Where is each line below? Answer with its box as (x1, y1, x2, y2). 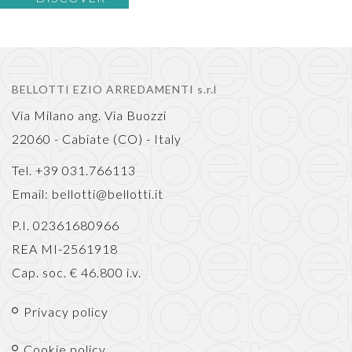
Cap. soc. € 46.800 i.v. (12, 264, 141, 280)
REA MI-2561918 (12, 240, 118, 256)
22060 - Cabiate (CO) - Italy (12, 130, 181, 146)
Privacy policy (24, 303, 108, 319)
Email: (12, 185, 52, 201)
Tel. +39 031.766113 (12, 162, 136, 178)
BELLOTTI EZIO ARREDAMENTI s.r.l (12, 82, 217, 96)
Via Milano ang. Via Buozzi (12, 107, 167, 123)
